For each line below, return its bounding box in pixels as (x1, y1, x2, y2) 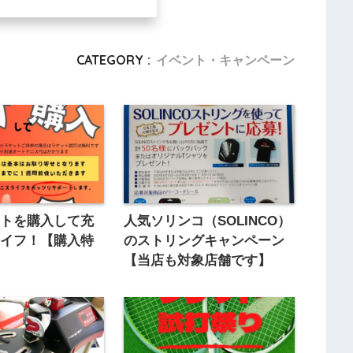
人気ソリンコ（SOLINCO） (123, 214, 291, 229)
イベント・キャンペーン (155, 51, 295, 68)
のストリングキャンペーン (123, 233, 284, 249)
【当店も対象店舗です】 (123, 253, 271, 269)
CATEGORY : (76, 51, 150, 68)
